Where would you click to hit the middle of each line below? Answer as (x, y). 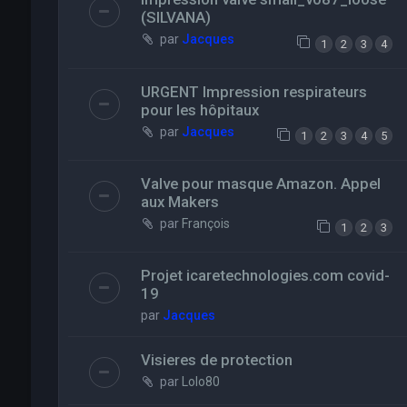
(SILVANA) (175, 18)
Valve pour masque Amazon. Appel (260, 183)
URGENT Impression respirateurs (253, 91)
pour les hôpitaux (199, 109)
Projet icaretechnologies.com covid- (265, 275)
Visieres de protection (216, 359)
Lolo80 (200, 381)
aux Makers (179, 201)
